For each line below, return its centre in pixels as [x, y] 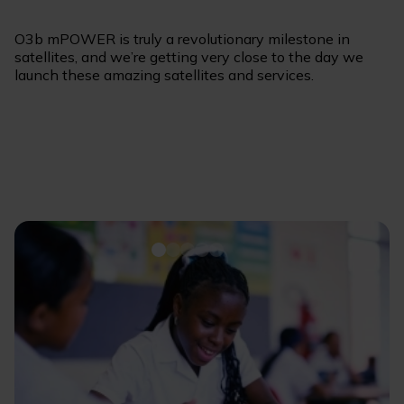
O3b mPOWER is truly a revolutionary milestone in [182, 39]
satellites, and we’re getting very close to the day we [189, 57]
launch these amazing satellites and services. [164, 75]
